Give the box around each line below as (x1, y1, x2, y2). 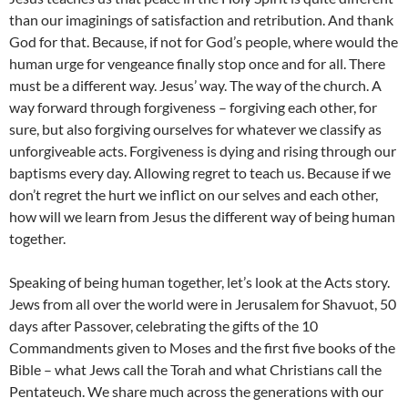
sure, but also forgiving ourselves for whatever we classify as (9, 120, 382, 138)
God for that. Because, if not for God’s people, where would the (9, 33, 398, 51)
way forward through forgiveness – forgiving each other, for (9, 98, 377, 117)
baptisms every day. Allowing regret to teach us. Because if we (9, 164, 391, 182)
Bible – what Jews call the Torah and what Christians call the (9, 361, 382, 379)
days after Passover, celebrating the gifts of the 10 (9, 317, 318, 335)
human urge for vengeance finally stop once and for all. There (9, 55, 385, 73)
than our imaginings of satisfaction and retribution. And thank (9, 11, 393, 29)
